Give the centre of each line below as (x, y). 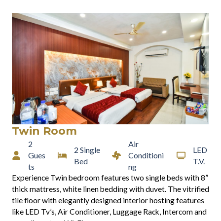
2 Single (87, 149)
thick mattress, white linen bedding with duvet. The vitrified (110, 189)
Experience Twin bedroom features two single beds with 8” (110, 178)
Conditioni (146, 155)
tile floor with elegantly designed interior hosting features (108, 200)
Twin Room (44, 131)
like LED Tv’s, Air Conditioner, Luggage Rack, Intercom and (109, 212)
